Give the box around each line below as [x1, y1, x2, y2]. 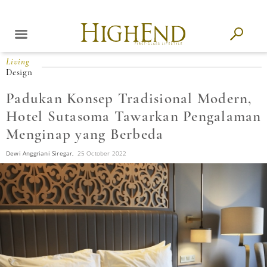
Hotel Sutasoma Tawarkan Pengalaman [6, 107, 262, 125]
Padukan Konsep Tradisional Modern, [6, 89, 253, 107]
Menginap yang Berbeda [6, 125, 164, 143]
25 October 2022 [77, 149, 127, 157]
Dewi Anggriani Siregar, [6, 149, 74, 157]
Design [6, 67, 33, 77]
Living [6, 56, 30, 67]
